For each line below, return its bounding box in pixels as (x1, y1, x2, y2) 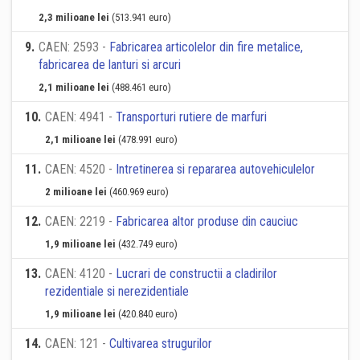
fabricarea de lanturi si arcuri (39, 57, 181, 72)
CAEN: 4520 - (45, 162, 116, 177)
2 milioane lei (45, 186, 107, 198)
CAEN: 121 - (45, 336, 109, 351)
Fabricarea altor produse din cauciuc (116, 214, 298, 229)
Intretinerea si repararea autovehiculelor (116, 162, 315, 177)
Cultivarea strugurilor (109, 336, 212, 351)
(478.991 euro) (118, 133, 178, 145)
